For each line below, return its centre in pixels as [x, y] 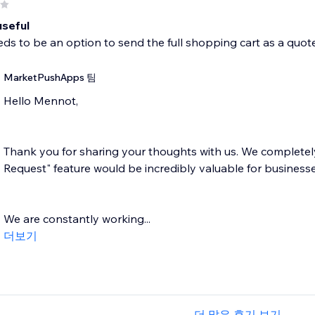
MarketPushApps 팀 [50, 78]
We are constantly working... [77, 219]
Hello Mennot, [40, 101]
